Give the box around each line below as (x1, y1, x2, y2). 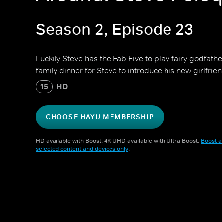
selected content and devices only (36, 145, 128, 153)
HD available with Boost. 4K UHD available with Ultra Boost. (36, 137, 201, 145)
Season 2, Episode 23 (36, 19, 193, 40)
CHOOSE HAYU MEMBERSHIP (46, 112, 154, 121)
